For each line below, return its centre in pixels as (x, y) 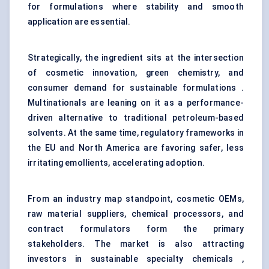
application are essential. (79, 22)
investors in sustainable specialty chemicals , (136, 259)
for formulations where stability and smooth (136, 7)
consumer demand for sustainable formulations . (136, 88)
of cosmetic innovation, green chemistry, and (136, 73)
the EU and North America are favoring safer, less (136, 148)
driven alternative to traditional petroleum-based (136, 118)
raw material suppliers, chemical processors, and (136, 214)
